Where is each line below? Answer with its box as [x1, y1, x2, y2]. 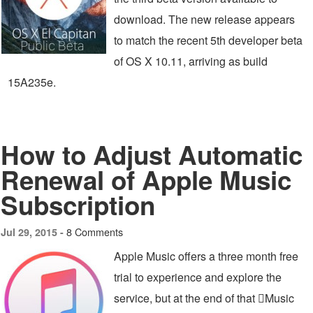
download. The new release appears [114, 11, 295, 27]
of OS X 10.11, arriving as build [114, 53, 268, 69]
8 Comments [66, 224, 123, 239]
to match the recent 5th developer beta [114, 32, 303, 48]
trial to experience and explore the [114, 269, 282, 285]
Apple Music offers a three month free [114, 248, 298, 264]
